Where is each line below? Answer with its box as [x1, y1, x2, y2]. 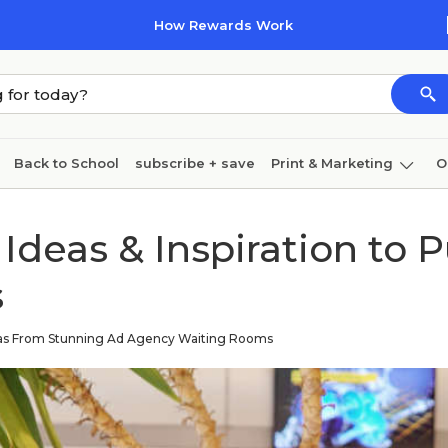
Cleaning [14, 204, 78, 221]
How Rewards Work [154, 17, 293, 33]
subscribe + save [135, 154, 255, 171]
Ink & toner [121, 204, 198, 221]
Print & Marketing [271, 154, 393, 171]
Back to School [14, 154, 119, 171]
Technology [325, 204, 410, 221]
